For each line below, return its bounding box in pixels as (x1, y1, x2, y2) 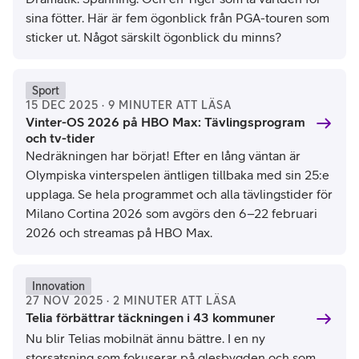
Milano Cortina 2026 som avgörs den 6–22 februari (26, 206, 317, 220)
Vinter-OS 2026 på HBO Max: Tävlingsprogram (26, 115, 305, 129)
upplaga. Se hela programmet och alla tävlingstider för (26, 187, 333, 201)
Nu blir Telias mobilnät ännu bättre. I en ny (26, 331, 265, 345)
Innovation (32, 280, 85, 292)
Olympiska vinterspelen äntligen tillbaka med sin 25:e (26, 167, 329, 182)
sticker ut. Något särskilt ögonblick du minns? (26, 30, 281, 44)
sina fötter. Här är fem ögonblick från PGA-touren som (26, 10, 329, 25)
